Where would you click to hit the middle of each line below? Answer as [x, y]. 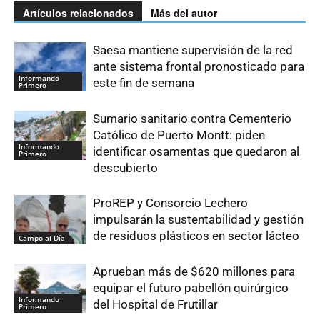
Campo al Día [42, 237]
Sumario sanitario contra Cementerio [192, 118]
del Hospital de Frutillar [155, 304]
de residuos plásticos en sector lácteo [196, 235]
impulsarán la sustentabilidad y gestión [198, 219]
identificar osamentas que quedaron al [196, 151]
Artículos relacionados [78, 12]
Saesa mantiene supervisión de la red [193, 50]
